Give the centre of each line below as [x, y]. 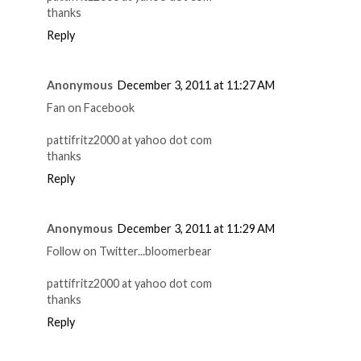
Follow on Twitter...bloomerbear [129, 251]
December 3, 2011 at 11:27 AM [196, 85]
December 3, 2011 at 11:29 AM [196, 228]
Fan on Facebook [91, 107]
